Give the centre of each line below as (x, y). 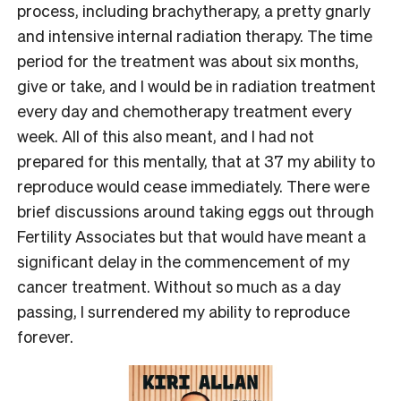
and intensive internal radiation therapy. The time (195, 36)
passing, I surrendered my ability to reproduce (183, 311)
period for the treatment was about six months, (188, 61)
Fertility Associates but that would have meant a (192, 236)
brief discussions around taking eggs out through (196, 211)
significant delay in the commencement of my (183, 261)
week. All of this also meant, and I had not (166, 136)
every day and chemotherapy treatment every (184, 111)
